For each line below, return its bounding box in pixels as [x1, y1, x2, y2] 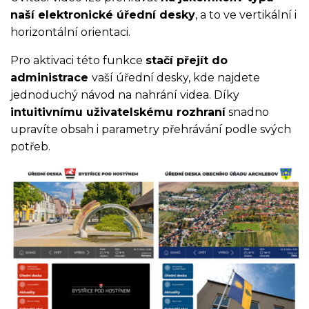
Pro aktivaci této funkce [10, 54, 146, 67]
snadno [226, 106, 269, 119]
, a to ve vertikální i [195, 8, 297, 21]
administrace [10, 71, 92, 84]
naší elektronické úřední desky [10, 8, 195, 21]
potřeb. [10, 140, 50, 153]
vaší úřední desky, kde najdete [92, 71, 260, 84]
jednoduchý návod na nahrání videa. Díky [10, 88, 239, 101]
